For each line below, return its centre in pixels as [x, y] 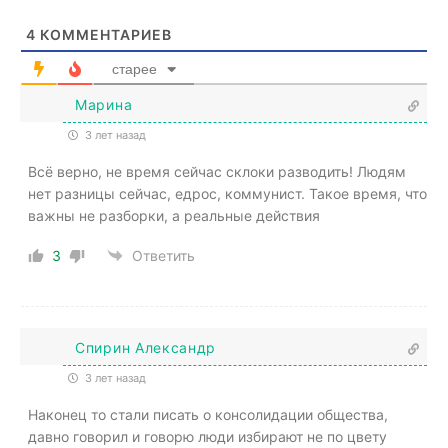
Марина [104, 105]
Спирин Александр [146, 348]
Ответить [163, 256]
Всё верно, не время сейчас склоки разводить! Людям [217, 171]
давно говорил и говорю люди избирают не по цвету [207, 436]
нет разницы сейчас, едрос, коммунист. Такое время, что [227, 193]
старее [134, 68]
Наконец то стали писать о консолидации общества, [208, 414]
